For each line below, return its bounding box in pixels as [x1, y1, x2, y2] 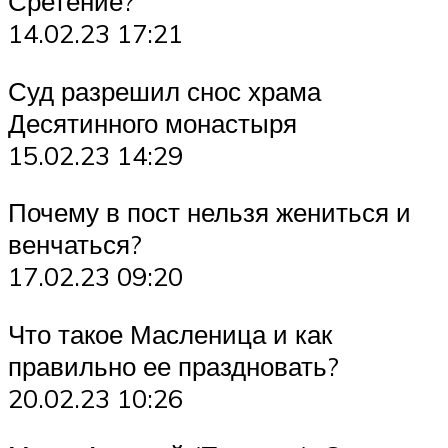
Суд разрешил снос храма [8, 74, 321, 107]
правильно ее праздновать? [8, 349, 339, 382]
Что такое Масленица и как [8, 317, 332, 350]
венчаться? [8, 228, 142, 261]
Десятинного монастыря [8, 106, 297, 139]
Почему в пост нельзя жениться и [8, 196, 411, 229]
